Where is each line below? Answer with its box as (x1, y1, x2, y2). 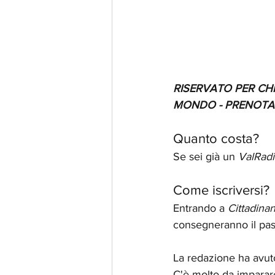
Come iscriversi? (173, 183, 269, 198)
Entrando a (173, 202, 228, 215)
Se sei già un (173, 150, 238, 163)
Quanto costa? (173, 131, 259, 146)
